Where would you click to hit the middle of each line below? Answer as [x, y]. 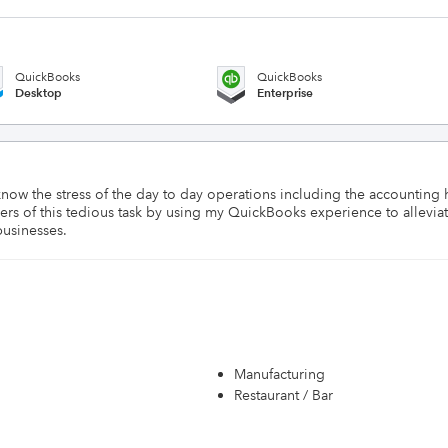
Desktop [38, 92]
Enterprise [284, 92]
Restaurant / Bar [283, 395]
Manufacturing [279, 374]
